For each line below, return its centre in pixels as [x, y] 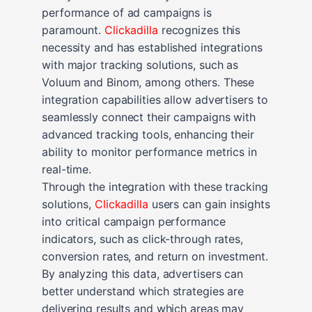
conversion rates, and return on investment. [155, 256]
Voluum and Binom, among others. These [148, 82]
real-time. [67, 169]
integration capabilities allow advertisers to [155, 99]
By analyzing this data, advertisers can [143, 273]
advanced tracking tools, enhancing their [148, 134]
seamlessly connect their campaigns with [149, 117]
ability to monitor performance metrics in [149, 151]
